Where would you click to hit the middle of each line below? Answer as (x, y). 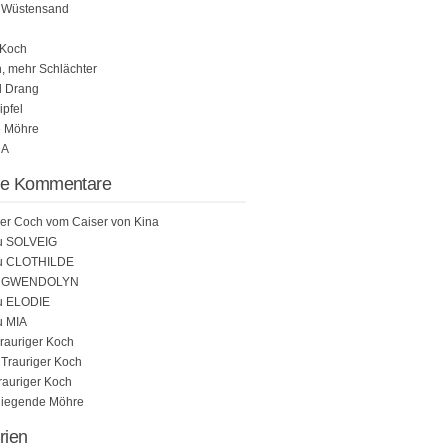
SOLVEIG (31, 242)
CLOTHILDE (40, 262)
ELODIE (28, 302)
